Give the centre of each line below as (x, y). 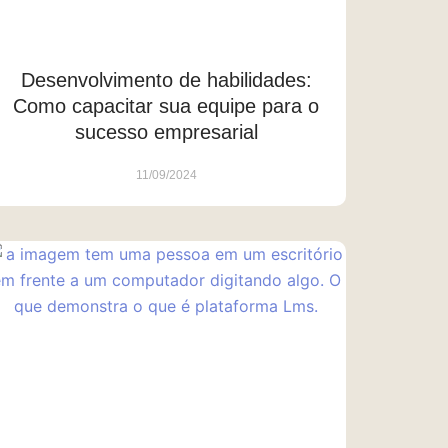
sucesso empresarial (166, 132)
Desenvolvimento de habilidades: (166, 80)
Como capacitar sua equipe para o (166, 106)
